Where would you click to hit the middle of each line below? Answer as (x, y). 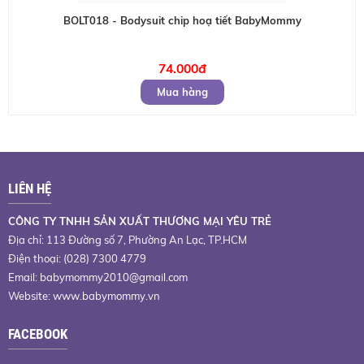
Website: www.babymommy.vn (84, 296)
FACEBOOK (38, 334)
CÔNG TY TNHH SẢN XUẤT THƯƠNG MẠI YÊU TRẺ (140, 221)
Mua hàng (182, 92)
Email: (24, 277)
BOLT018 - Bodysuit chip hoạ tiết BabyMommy (182, 20)
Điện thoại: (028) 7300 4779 (77, 258)
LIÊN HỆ (30, 188)
